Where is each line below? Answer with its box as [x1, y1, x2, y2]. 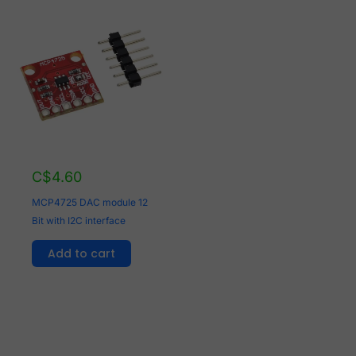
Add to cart [48, 245, 116, 261]
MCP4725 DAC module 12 [32, 195, 149, 208]
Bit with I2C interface [32, 214, 126, 226]
